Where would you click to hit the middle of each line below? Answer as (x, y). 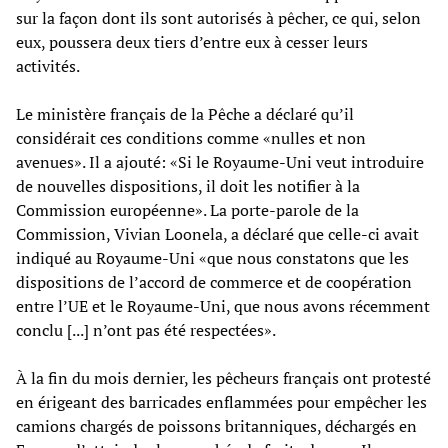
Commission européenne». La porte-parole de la (187, 209)
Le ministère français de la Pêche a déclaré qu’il (185, 113)
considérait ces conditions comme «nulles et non (191, 137)
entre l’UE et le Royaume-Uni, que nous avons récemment (223, 305)
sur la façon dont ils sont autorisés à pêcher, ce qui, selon (218, 17)
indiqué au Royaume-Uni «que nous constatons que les (212, 257)
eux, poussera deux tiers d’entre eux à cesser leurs (192, 41)
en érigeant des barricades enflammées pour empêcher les (221, 401)
